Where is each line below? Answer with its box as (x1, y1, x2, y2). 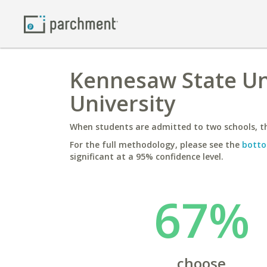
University (70, 89, 175, 118)
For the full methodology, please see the (70, 139, 242, 150)
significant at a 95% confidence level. (70, 151, 223, 162)
